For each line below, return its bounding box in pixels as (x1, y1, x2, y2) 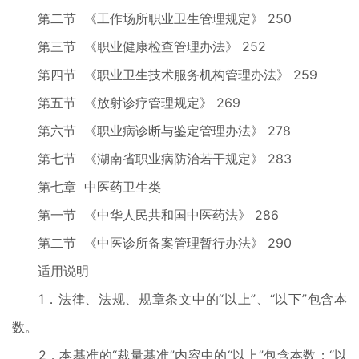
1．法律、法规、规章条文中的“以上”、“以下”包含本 (12, 291, 347, 307)
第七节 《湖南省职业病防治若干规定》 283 (12, 151, 292, 167)
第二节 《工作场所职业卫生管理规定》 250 (12, 10, 292, 26)
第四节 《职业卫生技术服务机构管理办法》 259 (12, 67, 317, 83)
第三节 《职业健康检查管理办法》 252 (12, 38, 266, 54)
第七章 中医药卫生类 (12, 179, 161, 195)
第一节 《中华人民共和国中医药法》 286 (12, 207, 279, 223)
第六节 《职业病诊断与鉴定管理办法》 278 (12, 123, 291, 139)
